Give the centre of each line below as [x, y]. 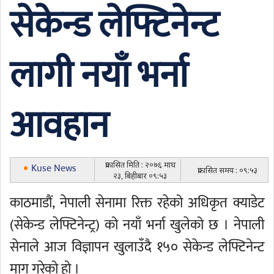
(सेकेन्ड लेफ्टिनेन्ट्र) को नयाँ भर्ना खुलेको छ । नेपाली [137, 225]
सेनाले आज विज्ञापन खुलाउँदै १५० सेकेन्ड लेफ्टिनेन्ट [137, 247]
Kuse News [54, 168]
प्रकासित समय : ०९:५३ [227, 170]
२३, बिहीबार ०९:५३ [140, 176]
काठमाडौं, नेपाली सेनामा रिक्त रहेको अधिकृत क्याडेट [137, 203]
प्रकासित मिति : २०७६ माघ [140, 165]
